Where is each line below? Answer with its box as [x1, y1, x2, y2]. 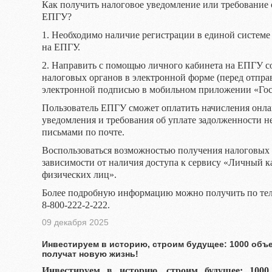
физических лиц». [42, 169, 117, 180]
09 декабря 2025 [42, 217, 109, 227]
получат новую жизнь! [42, 249, 138, 259]
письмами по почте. [42, 127, 124, 137]
